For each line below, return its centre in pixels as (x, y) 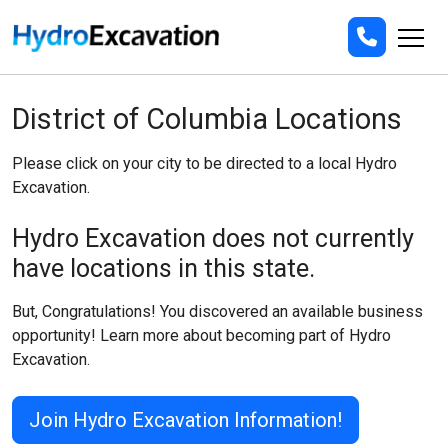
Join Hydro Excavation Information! (185, 420)
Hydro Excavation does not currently (213, 239)
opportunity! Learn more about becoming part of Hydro (201, 336)
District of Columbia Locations (207, 119)
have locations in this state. (163, 269)
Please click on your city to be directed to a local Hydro (204, 164)
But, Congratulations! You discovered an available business (217, 312)
